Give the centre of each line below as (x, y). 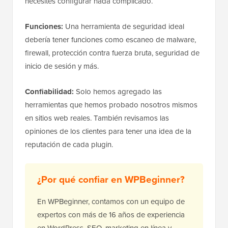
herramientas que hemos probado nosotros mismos (111, 105)
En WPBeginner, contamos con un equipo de (111, 202)
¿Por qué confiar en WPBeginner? (111, 180)
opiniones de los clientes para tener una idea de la (108, 132)
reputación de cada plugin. (69, 145)
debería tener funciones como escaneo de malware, (110, 40)
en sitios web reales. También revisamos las (97, 118)
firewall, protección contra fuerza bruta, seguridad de (112, 53)
